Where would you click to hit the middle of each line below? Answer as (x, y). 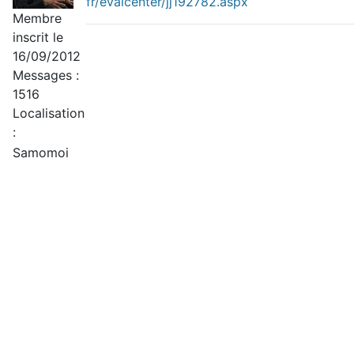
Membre (37, 19)
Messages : (46, 75)
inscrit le (38, 38)
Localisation (49, 113)
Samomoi (41, 153)
